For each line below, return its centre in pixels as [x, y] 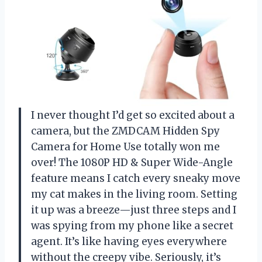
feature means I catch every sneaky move [136, 178]
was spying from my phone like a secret [132, 225]
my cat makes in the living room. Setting [134, 194]
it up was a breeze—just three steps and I [134, 210]
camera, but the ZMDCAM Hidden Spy [125, 131]
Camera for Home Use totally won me [125, 146]
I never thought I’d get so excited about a [133, 115]
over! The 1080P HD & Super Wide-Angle [132, 162]
